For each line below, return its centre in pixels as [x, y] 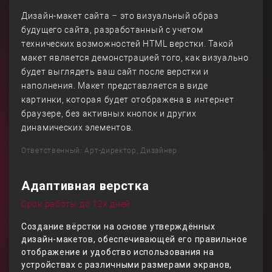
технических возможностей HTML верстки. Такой [127, 44]
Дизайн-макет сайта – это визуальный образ [120, 16]
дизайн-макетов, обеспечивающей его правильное [134, 239]
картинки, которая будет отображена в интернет [128, 100]
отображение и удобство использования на [118, 252]
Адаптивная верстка [85, 186]
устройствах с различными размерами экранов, [127, 265]
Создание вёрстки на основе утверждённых [118, 226]
